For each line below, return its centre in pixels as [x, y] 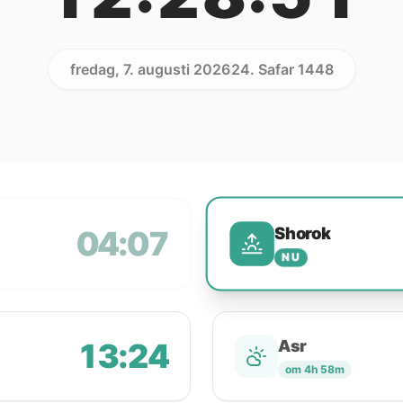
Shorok [302, 233]
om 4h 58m [315, 369]
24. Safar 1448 [282, 69]
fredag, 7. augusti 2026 [150, 69]
